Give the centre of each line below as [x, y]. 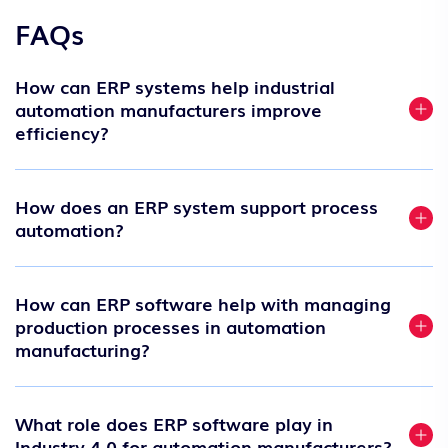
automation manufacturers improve [168, 108]
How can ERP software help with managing [203, 302]
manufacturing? [82, 348]
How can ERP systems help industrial [175, 85]
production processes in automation [170, 325]
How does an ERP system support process [196, 205]
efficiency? [62, 131]
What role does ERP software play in [174, 422]
